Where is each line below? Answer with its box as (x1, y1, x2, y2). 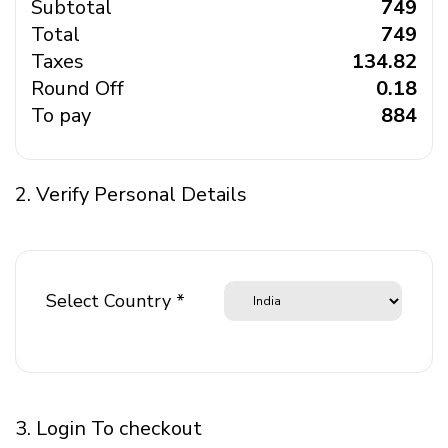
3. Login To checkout (15, 415, 202, 442)
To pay (31, 102, 91, 129)
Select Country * (46, 289, 185, 313)
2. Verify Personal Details (15, 181, 247, 208)
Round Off (31, 75, 124, 102)
